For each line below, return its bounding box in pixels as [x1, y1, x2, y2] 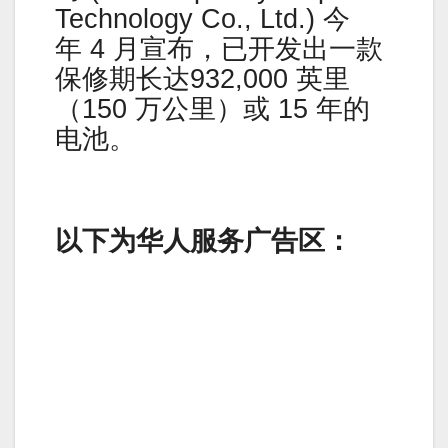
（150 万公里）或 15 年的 [55, 94, 370, 125]
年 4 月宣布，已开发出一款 [55, 34, 383, 65]
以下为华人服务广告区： [55, 225, 352, 256]
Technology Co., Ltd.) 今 [55, 4, 350, 35]
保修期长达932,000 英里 [55, 64, 350, 95]
